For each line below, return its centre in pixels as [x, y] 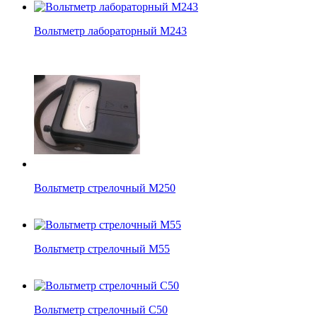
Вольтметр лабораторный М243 [110, 30]
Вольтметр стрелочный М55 [102, 248]
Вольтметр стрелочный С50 [101, 309]
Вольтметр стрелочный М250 [105, 188]
